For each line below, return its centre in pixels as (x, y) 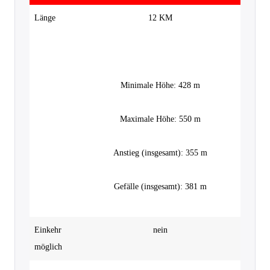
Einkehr (48, 230)
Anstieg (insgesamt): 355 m (160, 152)
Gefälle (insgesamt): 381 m (160, 186)
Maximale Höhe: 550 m (160, 119)
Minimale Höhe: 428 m (160, 85)
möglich (48, 246)
